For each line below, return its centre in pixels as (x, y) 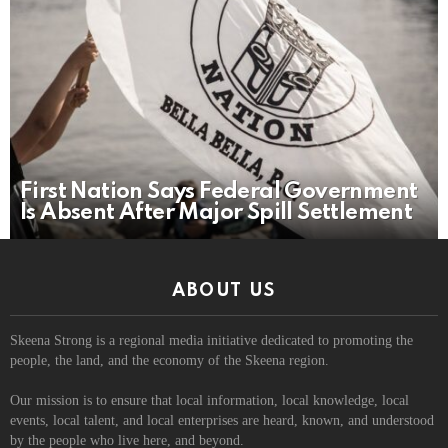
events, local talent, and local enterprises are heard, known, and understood (222, 420)
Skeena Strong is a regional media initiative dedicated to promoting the (211, 340)
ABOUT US (224, 290)
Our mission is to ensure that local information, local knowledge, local (209, 400)
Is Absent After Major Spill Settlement (216, 212)
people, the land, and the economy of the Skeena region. (169, 360)
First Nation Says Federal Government (219, 191)
